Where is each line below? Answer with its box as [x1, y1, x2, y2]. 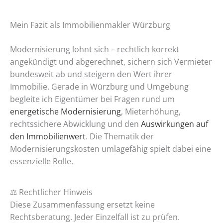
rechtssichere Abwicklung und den [10, 118, 141, 130]
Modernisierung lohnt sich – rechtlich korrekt [10, 44, 179, 55]
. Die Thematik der [86, 131, 154, 142]
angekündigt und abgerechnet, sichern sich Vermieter [10, 56, 212, 68]
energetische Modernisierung [10, 106, 121, 117]
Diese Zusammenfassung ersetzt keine [10, 199, 155, 211]
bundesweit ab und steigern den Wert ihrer [10, 69, 172, 80]
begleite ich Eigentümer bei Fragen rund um [10, 94, 175, 105]
